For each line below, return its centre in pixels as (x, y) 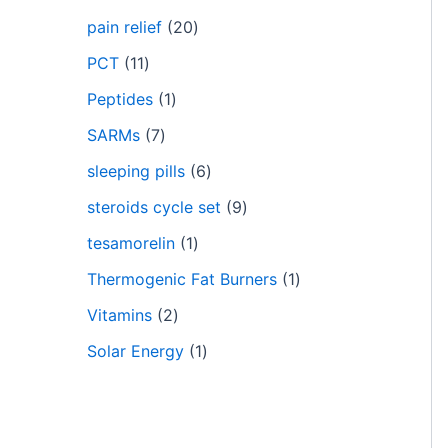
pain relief (124, 27)
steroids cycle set (154, 207)
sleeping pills (136, 171)
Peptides (120, 99)
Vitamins (119, 315)
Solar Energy (135, 351)
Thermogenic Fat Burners (182, 279)
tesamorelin (131, 243)
